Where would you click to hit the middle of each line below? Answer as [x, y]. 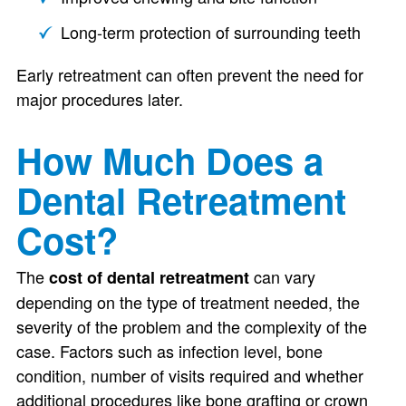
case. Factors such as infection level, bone [169, 351]
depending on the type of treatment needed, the [188, 302]
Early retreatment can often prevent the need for [189, 74]
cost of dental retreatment [149, 277]
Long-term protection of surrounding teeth [210, 32]
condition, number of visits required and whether [189, 375]
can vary [282, 276]
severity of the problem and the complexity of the [191, 326]
